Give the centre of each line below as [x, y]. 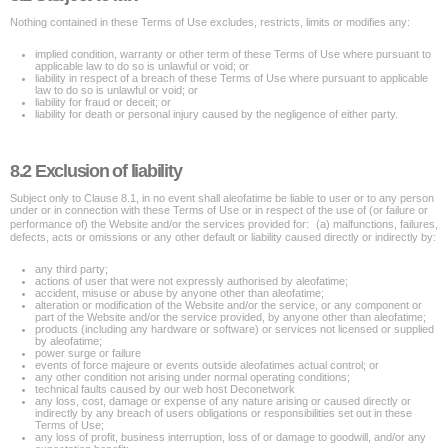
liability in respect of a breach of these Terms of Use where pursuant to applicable [231, 78]
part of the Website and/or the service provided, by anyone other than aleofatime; [230, 317]
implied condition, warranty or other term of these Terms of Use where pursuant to [233, 54]
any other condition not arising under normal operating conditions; [192, 377]
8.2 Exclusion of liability [96, 171]
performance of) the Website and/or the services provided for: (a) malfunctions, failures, [224, 224]
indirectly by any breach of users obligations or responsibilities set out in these [223, 413]
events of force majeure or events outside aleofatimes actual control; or [207, 365]
